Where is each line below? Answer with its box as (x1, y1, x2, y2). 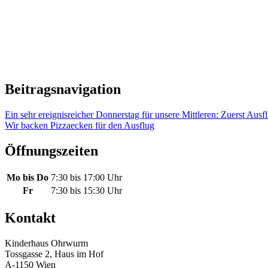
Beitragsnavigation (5, 81, 121, 97)
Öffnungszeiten (5, 142, 98, 159)
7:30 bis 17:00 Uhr (51, 172, 122, 183)
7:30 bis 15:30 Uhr (51, 185, 122, 196)
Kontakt (5, 210, 56, 226)
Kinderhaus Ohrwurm (5, 238, 88, 249)
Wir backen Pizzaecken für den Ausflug (5, 120, 154, 130)
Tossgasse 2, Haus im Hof (5, 249, 103, 260)
